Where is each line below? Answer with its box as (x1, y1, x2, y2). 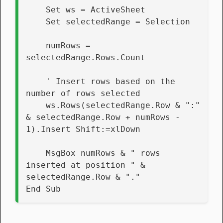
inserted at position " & (26, 160, 145, 170)
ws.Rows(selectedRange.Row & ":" (26, 100, 46, 110)
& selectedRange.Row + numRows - (26, 112, 180, 122)
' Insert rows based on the (26, 76, 46, 86)
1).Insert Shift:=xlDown (26, 124, 140, 134)
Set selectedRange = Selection (46, 16, 190, 26)
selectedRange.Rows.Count (26, 52, 145, 62)
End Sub (26, 184, 61, 194)
